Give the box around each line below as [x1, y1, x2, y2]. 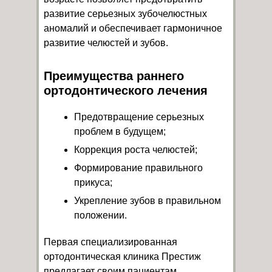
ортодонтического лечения [44, 83, 208, 97]
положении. [74, 209, 127, 220]
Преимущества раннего [44, 69, 184, 83]
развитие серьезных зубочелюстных [44, 8, 207, 19]
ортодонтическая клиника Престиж [44, 251, 201, 262]
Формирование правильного [74, 162, 203, 173]
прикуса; [74, 177, 112, 188]
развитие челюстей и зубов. [44, 37, 168, 48]
